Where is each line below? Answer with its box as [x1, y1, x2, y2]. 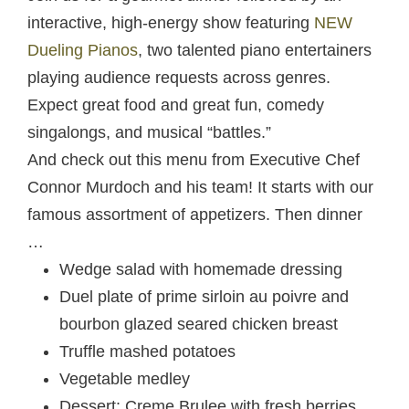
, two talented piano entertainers [138, 41, 372, 60]
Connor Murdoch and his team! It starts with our [27, 178, 373, 197]
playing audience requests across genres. [27, 68, 330, 88]
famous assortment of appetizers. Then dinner [27, 205, 362, 225]
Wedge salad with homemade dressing [59, 260, 342, 279]
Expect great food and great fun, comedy [27, 96, 324, 115]
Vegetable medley [59, 370, 190, 389]
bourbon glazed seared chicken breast [59, 315, 338, 334]
